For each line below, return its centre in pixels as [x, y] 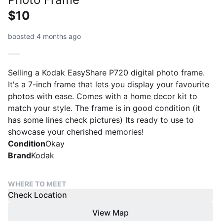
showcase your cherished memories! [76, 132]
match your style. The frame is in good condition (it [104, 108]
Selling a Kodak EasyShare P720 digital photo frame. [106, 73]
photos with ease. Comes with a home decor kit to [103, 96]
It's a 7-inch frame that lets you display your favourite [109, 84]
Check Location [37, 195]
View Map [110, 213]
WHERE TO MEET [37, 184]
